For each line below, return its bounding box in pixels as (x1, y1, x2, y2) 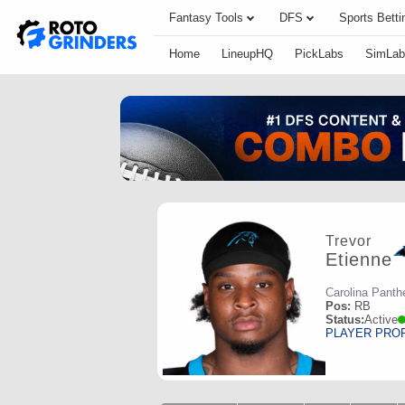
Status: (325, 312, 364, 326)
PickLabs (295, 47, 344, 61)
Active (364, 312, 398, 326)
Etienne (325, 250, 392, 270)
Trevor (325, 233, 372, 250)
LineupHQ (221, 47, 273, 61)
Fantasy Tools (169, 11, 243, 24)
